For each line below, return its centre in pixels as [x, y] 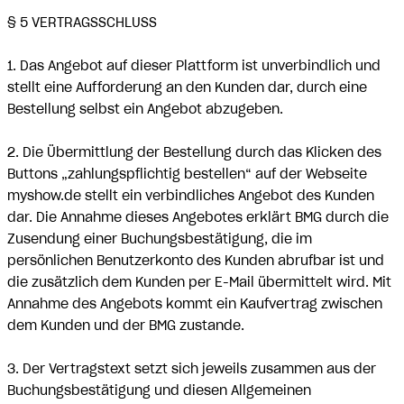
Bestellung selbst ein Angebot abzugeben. [145, 109]
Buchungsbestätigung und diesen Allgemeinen [159, 390]
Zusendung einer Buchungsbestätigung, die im [160, 239]
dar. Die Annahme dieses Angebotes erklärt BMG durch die [198, 217]
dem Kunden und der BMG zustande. [126, 326]
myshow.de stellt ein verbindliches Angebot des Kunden [191, 196]
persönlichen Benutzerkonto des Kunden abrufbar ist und [196, 261]
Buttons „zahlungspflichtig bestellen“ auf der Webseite [187, 174]
